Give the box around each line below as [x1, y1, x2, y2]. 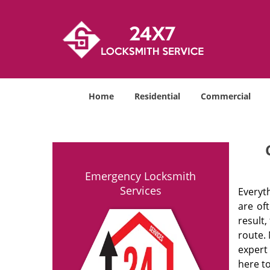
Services [119, 183, 162, 198]
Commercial [201, 90, 251, 102]
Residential [134, 90, 180, 102]
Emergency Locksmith [85, 169, 196, 183]
